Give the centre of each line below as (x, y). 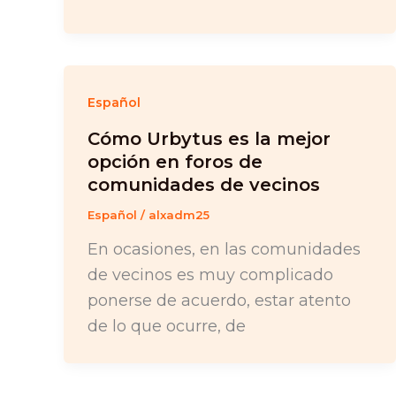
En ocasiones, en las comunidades (224, 249)
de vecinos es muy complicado (210, 274)
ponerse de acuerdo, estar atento (219, 300)
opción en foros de (175, 162)
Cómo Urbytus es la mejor (209, 139)
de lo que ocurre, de (167, 326)
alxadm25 (179, 215)
